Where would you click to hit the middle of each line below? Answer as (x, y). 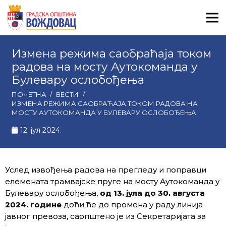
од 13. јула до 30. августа (152, 193)
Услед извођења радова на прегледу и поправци (106, 170)
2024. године (33, 205)
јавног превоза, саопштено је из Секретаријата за (105, 216)
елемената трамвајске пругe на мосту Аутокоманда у (112, 181)
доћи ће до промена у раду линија (132, 205)
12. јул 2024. (41, 130)
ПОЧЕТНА (29, 94)
